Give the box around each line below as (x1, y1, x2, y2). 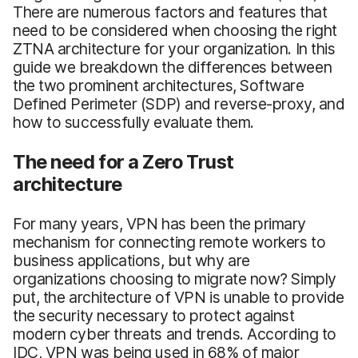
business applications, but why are (13, 250, 250, 270)
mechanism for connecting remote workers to (13, 232, 326, 252)
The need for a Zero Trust (13, 149, 234, 173)
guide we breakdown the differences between (13, 57, 332, 77)
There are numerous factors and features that (13, 2, 328, 22)
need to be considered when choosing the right (13, 20, 337, 40)
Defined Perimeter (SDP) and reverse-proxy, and (13, 93, 345, 113)
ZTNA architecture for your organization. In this (13, 38, 336, 58)
